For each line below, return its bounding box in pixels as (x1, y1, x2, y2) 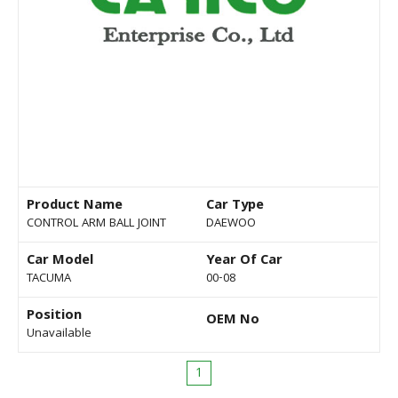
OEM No (206, 309, 259, 333)
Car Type (206, 195, 264, 219)
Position (27, 305, 82, 329)
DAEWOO (206, 214, 256, 235)
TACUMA (27, 269, 71, 290)
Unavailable (27, 324, 92, 345)
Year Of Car (206, 250, 283, 274)
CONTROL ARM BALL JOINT (27, 214, 166, 235)
